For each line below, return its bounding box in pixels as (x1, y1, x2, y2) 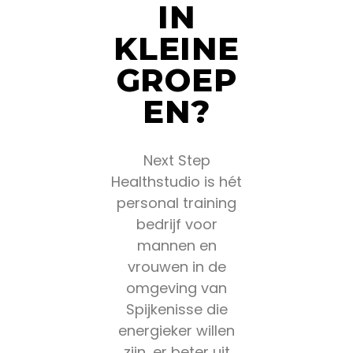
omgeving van (126, 278, 227, 298)
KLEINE (113, 29, 240, 68)
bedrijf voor (136, 214, 217, 234)
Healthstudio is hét (111, 172, 242, 191)
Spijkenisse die (125, 299, 228, 319)
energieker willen (118, 321, 235, 340)
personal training (117, 193, 236, 213)
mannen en (136, 236, 217, 255)
